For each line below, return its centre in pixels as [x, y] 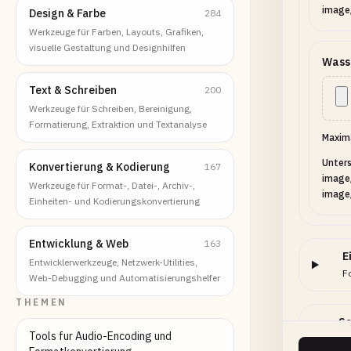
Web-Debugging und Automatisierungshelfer [125, 278]
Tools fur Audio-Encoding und [100, 336]
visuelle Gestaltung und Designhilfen [107, 47]
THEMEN [42, 302]
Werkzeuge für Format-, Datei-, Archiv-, [112, 185]
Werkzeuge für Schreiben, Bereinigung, [110, 109]
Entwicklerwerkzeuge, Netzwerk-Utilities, [113, 262]
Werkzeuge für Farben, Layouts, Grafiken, [116, 32]
